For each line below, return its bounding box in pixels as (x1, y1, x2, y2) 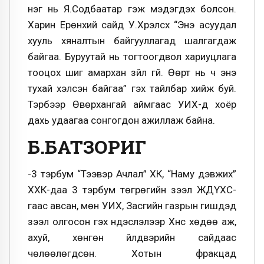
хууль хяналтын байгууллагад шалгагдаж (28, 35, 236, 47)
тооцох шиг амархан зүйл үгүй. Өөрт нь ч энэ (28, 67, 236, 79)
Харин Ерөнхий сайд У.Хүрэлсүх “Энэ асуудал (28, 19, 236, 31)
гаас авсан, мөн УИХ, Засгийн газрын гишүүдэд (28, 200, 236, 212)
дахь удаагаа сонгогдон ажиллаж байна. (28, 114, 215, 127)
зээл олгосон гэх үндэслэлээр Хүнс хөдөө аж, (28, 216, 236, 228)
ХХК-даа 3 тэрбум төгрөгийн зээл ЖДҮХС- (28, 184, 236, 196)
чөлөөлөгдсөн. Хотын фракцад (28, 247, 236, 260)
